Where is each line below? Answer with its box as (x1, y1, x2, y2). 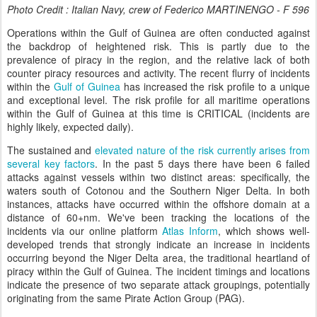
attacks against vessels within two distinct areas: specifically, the (7, 169, 310, 184)
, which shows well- (218, 223, 311, 238)
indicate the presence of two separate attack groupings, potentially (7, 277, 310, 292)
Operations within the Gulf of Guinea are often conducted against (7, 25, 310, 40)
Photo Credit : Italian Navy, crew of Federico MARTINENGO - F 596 (7, 1, 309, 16)
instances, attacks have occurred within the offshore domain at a (7, 196, 310, 211)
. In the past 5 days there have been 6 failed (95, 156, 310, 171)
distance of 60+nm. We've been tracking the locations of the (7, 209, 310, 224)
